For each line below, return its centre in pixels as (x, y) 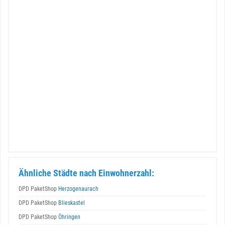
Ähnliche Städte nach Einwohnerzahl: (86, 173)
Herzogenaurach (78, 189)
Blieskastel (71, 203)
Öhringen (69, 217)
